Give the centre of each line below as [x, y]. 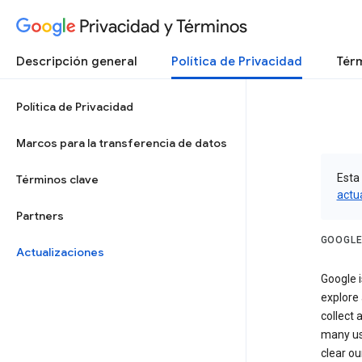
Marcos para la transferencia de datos [122, 143]
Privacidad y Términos [163, 26]
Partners [40, 216]
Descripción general [77, 61]
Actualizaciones [60, 252]
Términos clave [57, 179]
